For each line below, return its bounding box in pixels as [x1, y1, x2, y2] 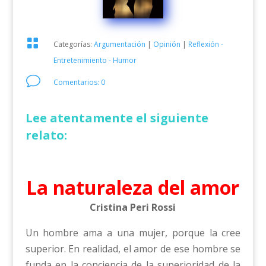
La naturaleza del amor [26, 175, 240, 201]
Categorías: [53, 39, 94, 50]
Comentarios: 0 [53, 77, 105, 88]
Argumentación [93, 39, 145, 50]
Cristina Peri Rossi [90, 201, 176, 214]
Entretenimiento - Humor [53, 55, 137, 66]
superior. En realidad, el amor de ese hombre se [25, 242, 241, 256]
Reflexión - [188, 39, 223, 50]
